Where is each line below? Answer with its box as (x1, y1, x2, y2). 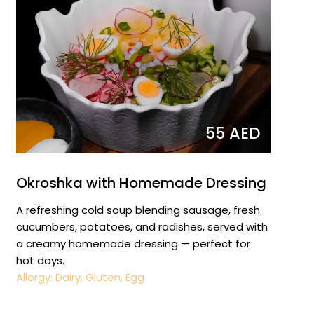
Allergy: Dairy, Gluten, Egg (15, 269, 144, 285)
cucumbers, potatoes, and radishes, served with (15, 219, 268, 234)
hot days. (15, 252, 64, 268)
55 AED (205, 121, 260, 144)
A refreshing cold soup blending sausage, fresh (15, 202, 260, 217)
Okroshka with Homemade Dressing (15, 172, 266, 193)
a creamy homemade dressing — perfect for (15, 235, 250, 251)
